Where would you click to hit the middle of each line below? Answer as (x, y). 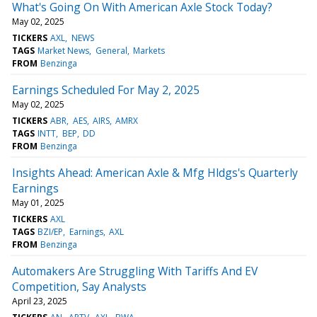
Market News (64, 50)
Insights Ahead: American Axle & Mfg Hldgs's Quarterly (155, 172)
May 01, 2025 (38, 202)
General (111, 50)
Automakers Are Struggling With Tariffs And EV (135, 271)
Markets (149, 50)
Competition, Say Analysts (79, 286)
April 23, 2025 (40, 301)
